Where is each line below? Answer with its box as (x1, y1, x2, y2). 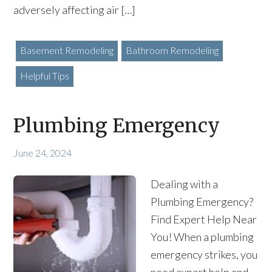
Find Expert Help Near (151, 212, 257, 226)
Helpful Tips (19, 70, 69, 81)
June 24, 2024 (13, 147, 72, 158)
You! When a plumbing (151, 230, 254, 243)
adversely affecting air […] (13, 3, 136, 16)
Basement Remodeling (19, 44, 114, 56)
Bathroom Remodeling (125, 44, 219, 56)
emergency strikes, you (151, 248, 257, 261)
